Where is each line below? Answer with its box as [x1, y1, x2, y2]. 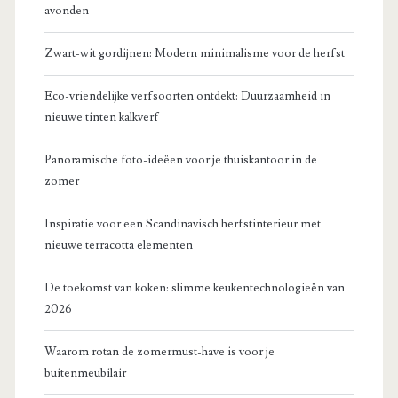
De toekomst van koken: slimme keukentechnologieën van [44, 281, 345, 296]
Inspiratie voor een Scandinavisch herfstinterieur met [44, 217, 321, 232]
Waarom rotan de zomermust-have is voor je [44, 345, 275, 360]
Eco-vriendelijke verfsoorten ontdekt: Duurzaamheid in [44, 89, 330, 104]
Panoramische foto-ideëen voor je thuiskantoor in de [44, 153, 317, 168]
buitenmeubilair [44, 366, 126, 381]
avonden [44, 4, 89, 19]
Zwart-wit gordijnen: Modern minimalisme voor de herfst [44, 46, 345, 61]
